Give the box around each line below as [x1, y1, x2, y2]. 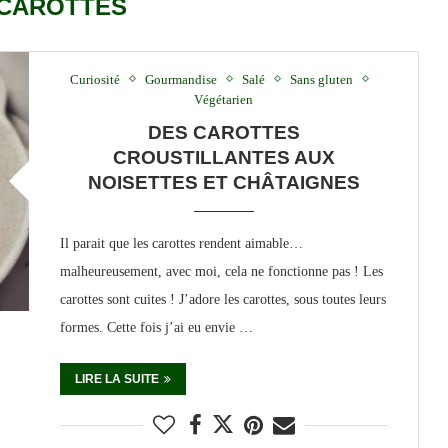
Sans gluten [289, 71, 353, 87]
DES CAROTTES [147, 121, 300, 143]
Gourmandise [144, 71, 217, 87]
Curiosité [69, 71, 120, 87]
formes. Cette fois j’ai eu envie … [59, 319, 253, 335]
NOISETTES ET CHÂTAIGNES [87, 171, 360, 193]
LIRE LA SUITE [74, 371, 159, 386]
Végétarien [194, 91, 254, 107]
